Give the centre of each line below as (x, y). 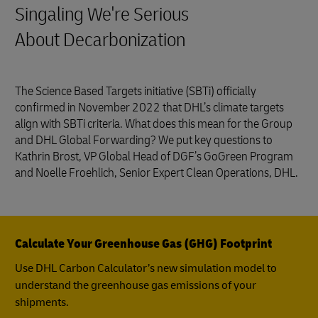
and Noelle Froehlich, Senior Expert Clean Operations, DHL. (157, 173)
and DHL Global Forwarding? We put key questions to (144, 140)
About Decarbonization (100, 40)
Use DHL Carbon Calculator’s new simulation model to (146, 268)
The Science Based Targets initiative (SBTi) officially (136, 91)
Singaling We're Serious (102, 15)
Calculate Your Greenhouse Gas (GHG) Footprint (143, 244)
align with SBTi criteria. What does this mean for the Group (154, 124)
